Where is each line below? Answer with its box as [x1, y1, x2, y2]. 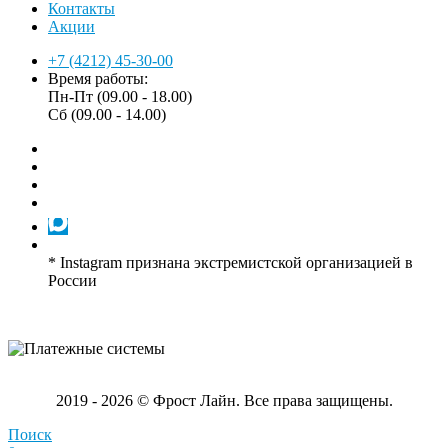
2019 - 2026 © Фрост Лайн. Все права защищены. [55, 391, 393, 409]
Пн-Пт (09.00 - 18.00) [48, 87, 192, 105]
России [48, 271, 97, 289]
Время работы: [48, 69, 148, 87]
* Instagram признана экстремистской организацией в [48, 253, 413, 271]
